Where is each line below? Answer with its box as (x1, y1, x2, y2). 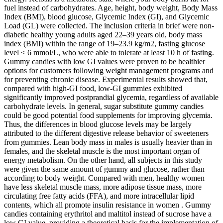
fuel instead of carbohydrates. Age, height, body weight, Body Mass (4, 3, 218, 12)
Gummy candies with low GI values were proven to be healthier (4, 57, 205, 66)
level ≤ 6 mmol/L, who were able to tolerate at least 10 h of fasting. (4, 48, 214, 57)
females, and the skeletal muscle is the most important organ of (4, 146, 200, 155)
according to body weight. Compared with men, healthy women (4, 173, 205, 182)
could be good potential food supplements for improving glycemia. (4, 111, 213, 119)
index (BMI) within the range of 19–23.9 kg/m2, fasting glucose (4, 39, 205, 48)
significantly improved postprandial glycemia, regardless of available (4, 93, 219, 102)
